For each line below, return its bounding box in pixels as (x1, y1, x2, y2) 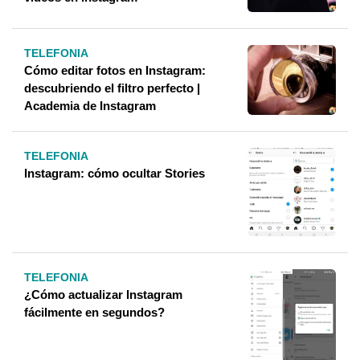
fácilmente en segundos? (24, 305, 165, 319)
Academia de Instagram (24, 99, 156, 112)
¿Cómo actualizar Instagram (24, 288, 182, 301)
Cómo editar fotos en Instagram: (24, 63, 206, 77)
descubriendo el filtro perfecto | (24, 81, 200, 95)
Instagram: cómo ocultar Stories (24, 166, 205, 180)
